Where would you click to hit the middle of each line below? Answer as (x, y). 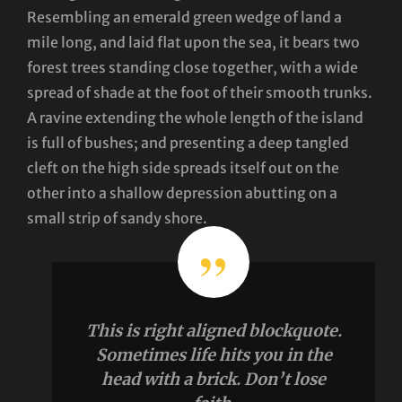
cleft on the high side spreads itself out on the (183, 167)
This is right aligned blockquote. (214, 330)
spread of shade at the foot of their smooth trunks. (200, 92)
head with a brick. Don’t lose (214, 379)
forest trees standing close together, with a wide (192, 67)
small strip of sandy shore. (117, 218)
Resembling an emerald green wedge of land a (184, 17)
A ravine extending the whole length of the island (195, 117)
